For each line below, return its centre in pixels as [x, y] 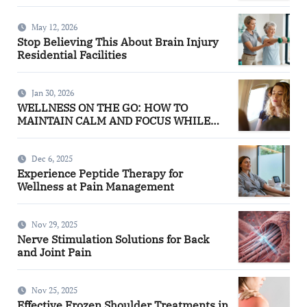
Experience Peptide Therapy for [100, 174]
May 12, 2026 [54, 27]
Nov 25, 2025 [54, 291]
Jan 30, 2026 [52, 93]
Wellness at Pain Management [95, 187]
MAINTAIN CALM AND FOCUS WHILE [113, 121]
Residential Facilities [72, 55]
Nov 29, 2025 [54, 225]
